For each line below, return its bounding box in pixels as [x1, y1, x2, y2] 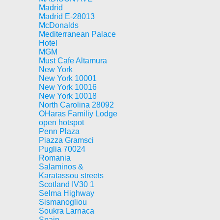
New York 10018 [39, 92, 97, 100]
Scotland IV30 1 [39, 180, 94, 189]
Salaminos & [39, 163, 83, 171]
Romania [39, 154, 71, 162]
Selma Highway [39, 189, 94, 197]
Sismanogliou [39, 198, 87, 206]
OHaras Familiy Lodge [39, 110, 117, 118]
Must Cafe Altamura [39, 56, 107, 65]
